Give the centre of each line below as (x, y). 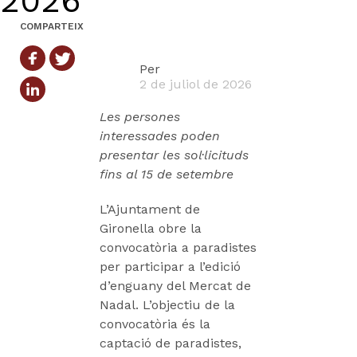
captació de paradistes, (170, 343)
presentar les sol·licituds (174, 155)
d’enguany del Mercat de (175, 286)
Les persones (139, 117)
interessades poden (159, 136)
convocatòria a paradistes (178, 247)
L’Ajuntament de (149, 209)
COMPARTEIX (52, 26)
